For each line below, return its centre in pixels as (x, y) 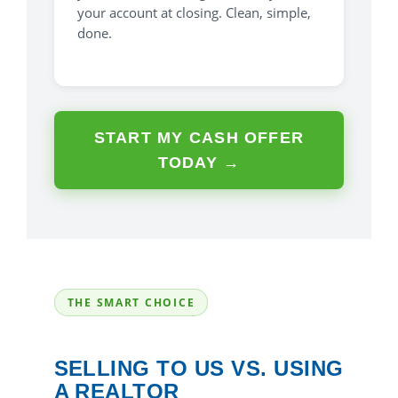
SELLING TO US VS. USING (199, 369)
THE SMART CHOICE (131, 303)
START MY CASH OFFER (199, 138)
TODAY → (199, 163)
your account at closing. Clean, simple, (194, 13)
